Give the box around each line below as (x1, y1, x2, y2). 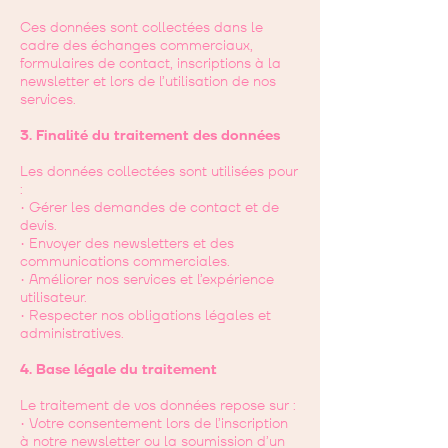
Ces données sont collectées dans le (20, 18, 263, 37)
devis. (20, 216, 57, 235)
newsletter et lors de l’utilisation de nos (20, 72, 276, 91)
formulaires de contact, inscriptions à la (20, 54, 281, 73)
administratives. (20, 324, 124, 343)
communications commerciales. (20, 252, 230, 271)
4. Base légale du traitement (20, 360, 217, 379)
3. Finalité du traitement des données (20, 126, 280, 145)
